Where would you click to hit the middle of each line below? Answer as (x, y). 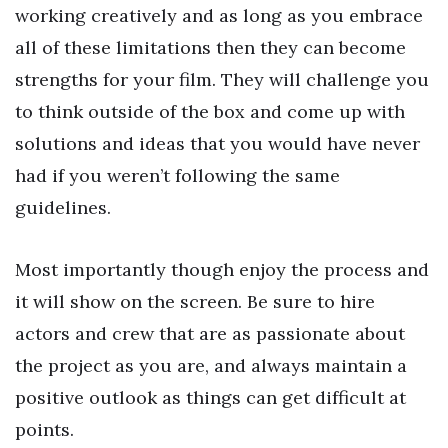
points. (44, 429)
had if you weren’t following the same (177, 176)
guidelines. (63, 208)
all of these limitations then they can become (210, 48)
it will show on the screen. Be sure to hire (195, 301)
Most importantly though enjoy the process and (222, 269)
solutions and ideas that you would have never (217, 144)
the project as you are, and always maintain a (211, 365)
